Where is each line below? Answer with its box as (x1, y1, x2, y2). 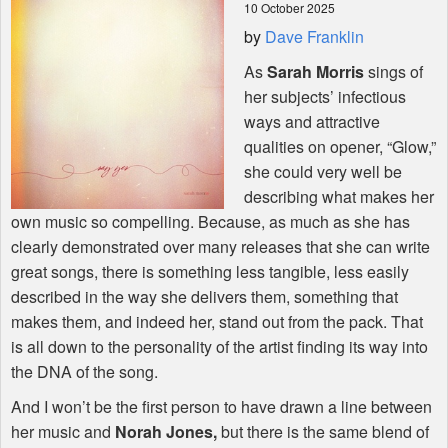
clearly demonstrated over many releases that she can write (11, 235, 430, 259)
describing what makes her (244, 185, 434, 209)
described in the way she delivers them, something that (11, 285, 398, 309)
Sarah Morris (267, 60, 364, 84)
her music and (11, 420, 115, 444)
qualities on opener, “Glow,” (244, 135, 436, 159)
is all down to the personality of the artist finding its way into (11, 335, 428, 359)
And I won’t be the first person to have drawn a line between (11, 395, 432, 419)
